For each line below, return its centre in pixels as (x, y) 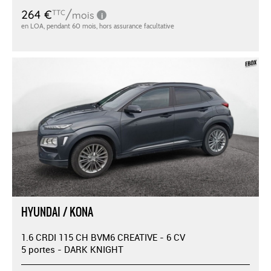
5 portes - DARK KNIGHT (72, 249)
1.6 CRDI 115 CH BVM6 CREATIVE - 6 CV (103, 237)
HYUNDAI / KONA (57, 212)
